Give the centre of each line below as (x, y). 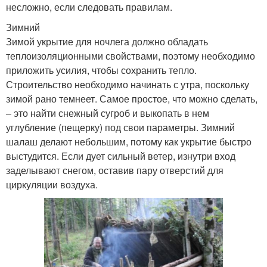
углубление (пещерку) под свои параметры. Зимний (120, 127)
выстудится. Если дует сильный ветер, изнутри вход (121, 156)
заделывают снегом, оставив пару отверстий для (115, 170)
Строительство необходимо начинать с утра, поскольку (128, 84)
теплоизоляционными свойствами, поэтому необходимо (131, 55)
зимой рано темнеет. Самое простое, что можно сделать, (132, 98)
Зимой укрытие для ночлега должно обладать (107, 41)
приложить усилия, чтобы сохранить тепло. (101, 70)
